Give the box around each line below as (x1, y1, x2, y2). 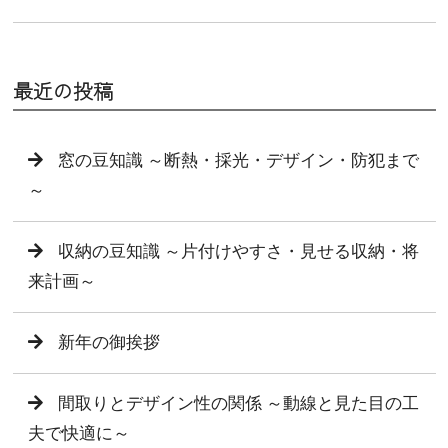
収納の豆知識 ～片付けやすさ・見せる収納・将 (57, 241, 419, 261)
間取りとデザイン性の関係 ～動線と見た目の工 (57, 393, 419, 413)
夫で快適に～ (27, 423, 130, 443)
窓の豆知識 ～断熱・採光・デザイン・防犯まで (57, 150, 419, 170)
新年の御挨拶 (57, 332, 160, 352)
